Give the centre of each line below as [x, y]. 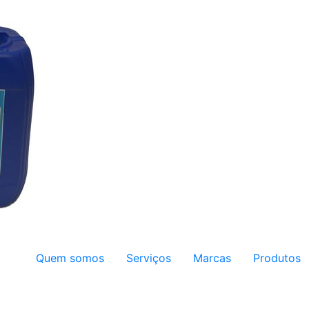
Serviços [149, 258]
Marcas [212, 258]
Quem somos [70, 258]
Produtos [277, 258]
